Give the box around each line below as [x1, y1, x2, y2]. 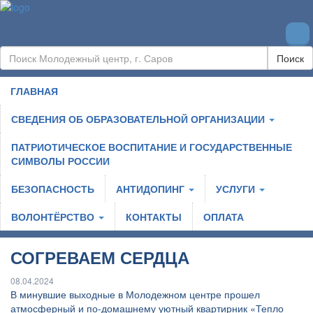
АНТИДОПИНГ [116, 182, 187, 196]
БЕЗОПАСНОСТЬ [11, 182, 94, 196]
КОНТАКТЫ [126, 210, 182, 224]
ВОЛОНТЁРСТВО [11, 210, 97, 224]
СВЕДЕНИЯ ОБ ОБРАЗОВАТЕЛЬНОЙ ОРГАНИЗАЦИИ [11, 112, 268, 126]
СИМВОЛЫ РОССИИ [11, 154, 110, 168]
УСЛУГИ [216, 182, 258, 196]
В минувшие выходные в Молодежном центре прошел [10, 287, 260, 301]
